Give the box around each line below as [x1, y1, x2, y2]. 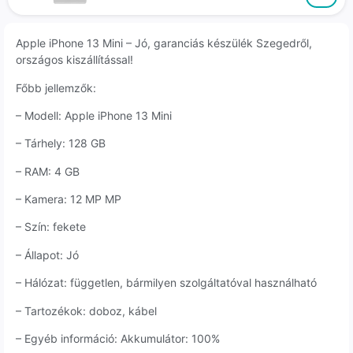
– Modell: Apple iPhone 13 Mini [16, 108, 172, 122]
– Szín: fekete [16, 220, 86, 234]
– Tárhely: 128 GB [16, 136, 106, 150]
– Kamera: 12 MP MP [16, 192, 121, 206]
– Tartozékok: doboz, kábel [16, 303, 157, 318]
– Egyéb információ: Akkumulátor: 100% [16, 332, 220, 346]
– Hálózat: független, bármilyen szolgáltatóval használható [16, 276, 317, 290]
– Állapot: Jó [16, 247, 79, 262]
